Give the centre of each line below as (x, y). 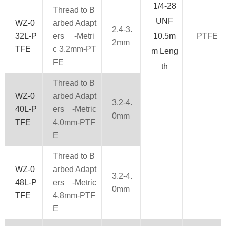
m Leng (164, 51)
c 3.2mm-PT (74, 49)
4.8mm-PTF (74, 195)
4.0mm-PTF (74, 122)
